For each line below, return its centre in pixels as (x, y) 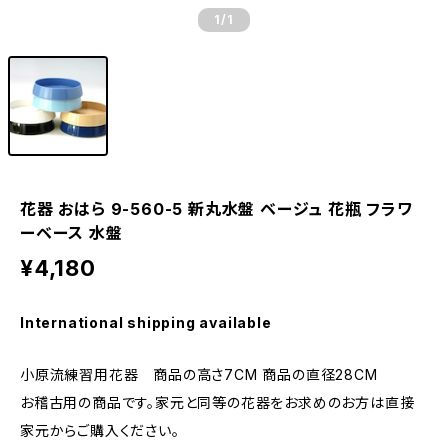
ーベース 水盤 (71, 233)
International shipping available (146, 322)
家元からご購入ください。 (100, 430)
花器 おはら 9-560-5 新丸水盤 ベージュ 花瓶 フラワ (216, 209)
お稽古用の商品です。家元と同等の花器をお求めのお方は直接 (217, 402)
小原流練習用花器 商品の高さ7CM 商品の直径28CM (199, 374)
